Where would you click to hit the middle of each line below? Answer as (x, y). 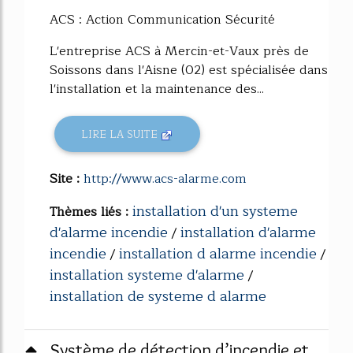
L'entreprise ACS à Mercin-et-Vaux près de (179, 52)
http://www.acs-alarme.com (165, 179)
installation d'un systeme (215, 212)
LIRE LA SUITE (121, 134)
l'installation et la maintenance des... (157, 89)
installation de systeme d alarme (158, 297)
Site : (67, 179)
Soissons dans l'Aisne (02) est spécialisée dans (189, 71)
